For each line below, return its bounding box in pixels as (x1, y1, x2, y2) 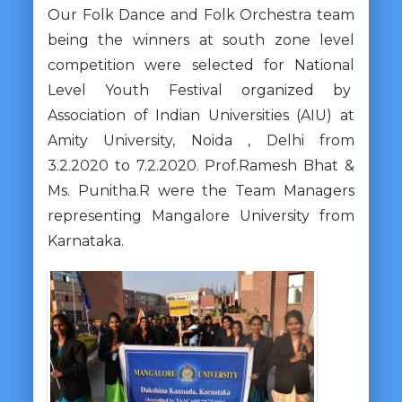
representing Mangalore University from (47, 206, 355, 224)
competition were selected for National (47, 56, 355, 74)
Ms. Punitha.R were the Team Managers (47, 181, 355, 199)
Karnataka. (47, 232, 124, 249)
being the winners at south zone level (47, 31, 355, 48)
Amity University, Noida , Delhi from (47, 131, 355, 149)
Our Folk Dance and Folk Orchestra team (47, 5, 355, 23)
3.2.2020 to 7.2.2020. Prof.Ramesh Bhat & (47, 156, 355, 174)
